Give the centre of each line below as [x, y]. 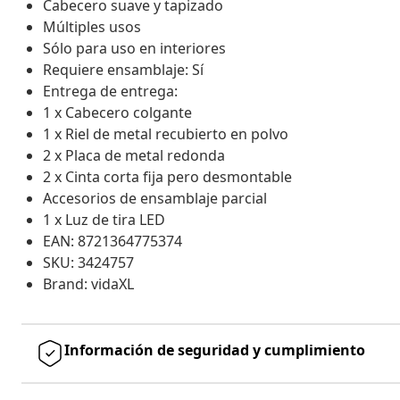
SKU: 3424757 [88, 262]
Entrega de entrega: [110, 91]
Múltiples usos [92, 26]
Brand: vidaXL [88, 283]
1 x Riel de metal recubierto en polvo [166, 133]
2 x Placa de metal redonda [134, 155]
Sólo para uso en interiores [134, 48]
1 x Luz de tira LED [104, 219]
